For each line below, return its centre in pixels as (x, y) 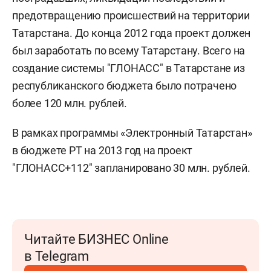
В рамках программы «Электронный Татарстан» (132, 133)
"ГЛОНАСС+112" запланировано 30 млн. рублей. (131, 168)
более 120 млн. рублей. (70, 103)
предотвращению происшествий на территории (131, 15)
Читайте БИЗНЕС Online (96, 239)
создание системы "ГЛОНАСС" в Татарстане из (129, 68)
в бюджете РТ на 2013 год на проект (103, 150)
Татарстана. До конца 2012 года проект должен (132, 33)
